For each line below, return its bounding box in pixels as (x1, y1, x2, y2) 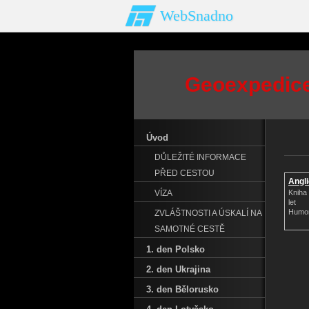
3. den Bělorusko (146, 284, 219, 295)
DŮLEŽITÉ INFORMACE (154, 152, 246, 162)
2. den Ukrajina (146, 264, 210, 275)
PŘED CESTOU (154, 168, 215, 178)
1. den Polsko (146, 244, 205, 255)
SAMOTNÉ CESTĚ (154, 224, 225, 234)
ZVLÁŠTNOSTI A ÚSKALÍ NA (154, 208, 261, 218)
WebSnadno (160, 7, 233, 24)
